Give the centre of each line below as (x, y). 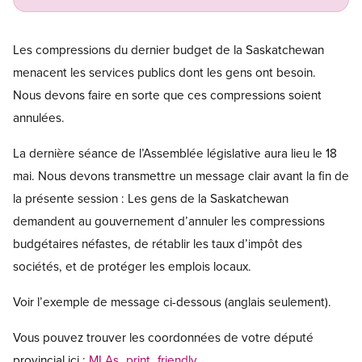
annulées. (39, 118)
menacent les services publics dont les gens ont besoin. (164, 72)
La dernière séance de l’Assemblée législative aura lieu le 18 (175, 153)
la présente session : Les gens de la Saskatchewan (151, 198)
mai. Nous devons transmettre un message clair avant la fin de (181, 176)
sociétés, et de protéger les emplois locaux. (132, 266)
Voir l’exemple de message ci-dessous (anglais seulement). (172, 302)
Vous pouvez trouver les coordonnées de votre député (163, 337)
